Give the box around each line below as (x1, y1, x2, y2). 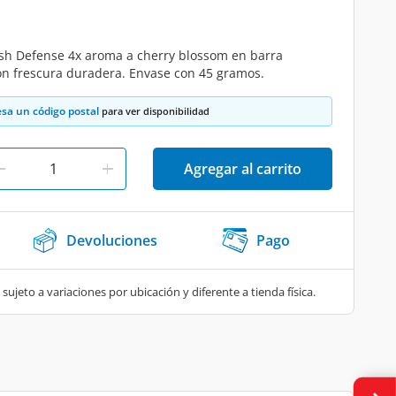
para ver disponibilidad (99, 104, 209, 118)
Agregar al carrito (184, 159, 301, 179)
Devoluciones (66, 231, 157, 250)
